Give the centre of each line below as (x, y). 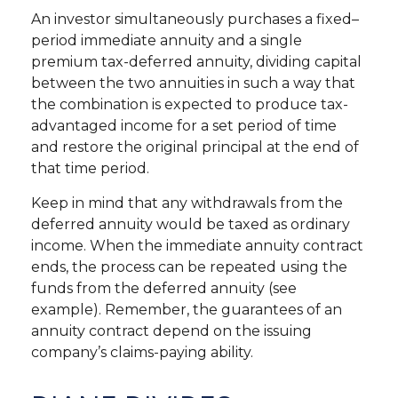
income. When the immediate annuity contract (197, 246)
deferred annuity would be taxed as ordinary (191, 225)
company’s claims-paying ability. (142, 353)
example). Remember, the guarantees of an (187, 310)
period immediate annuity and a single (167, 41)
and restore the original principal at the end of (195, 147)
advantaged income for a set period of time (184, 126)
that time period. (90, 169)
